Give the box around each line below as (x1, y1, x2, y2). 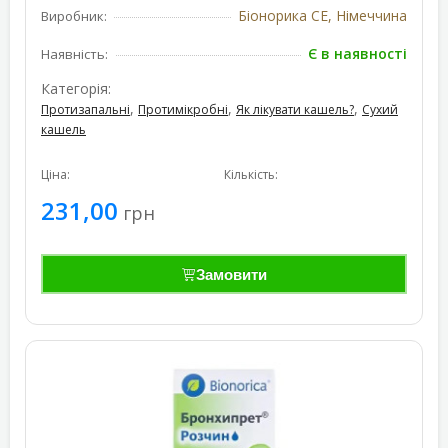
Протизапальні (41, 101, 130, 118)
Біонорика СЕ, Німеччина (238, 6, 407, 25)
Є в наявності (308, 44, 407, 63)
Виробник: (41, 7, 107, 25)
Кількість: (224, 166, 278, 183)
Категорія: (41, 79, 111, 98)
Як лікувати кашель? (236, 101, 354, 118)
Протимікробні (138, 101, 228, 118)
